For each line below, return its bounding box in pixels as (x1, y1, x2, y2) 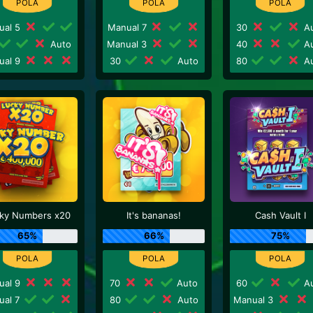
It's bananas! (126, 210, 182, 221)
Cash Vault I (254, 210, 306, 221)
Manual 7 (107, 21, 150, 33)
